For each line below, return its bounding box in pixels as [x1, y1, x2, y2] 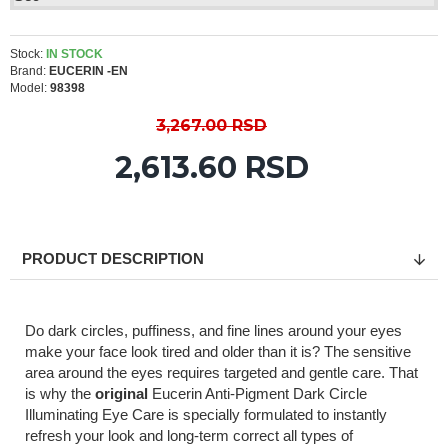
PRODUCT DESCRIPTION [22, 250, 204, 267]
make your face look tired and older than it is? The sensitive [25, 343, 411, 360]
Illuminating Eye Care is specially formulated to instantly [25, 406, 387, 423]
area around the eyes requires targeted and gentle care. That [25, 364, 418, 381]
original [95, 385, 148, 402]
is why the [25, 385, 95, 402]
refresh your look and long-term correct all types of [25, 427, 353, 444]
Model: [10, 81, 47, 95]
